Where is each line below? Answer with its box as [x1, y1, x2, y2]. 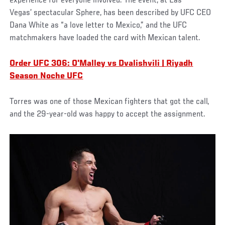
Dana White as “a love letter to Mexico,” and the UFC [10, 21, 187, 30]
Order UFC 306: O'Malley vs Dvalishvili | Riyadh [10, 59, 193, 68]
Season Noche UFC [10, 71, 83, 81]
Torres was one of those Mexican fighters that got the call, [10, 97, 209, 106]
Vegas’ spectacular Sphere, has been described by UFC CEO [10, 8, 211, 18]
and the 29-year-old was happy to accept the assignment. [10, 109, 206, 119]
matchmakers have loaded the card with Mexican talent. [10, 33, 201, 43]
